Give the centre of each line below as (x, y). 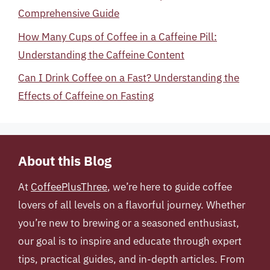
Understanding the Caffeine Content (101, 55)
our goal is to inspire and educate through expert (130, 241)
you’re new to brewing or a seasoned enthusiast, (129, 223)
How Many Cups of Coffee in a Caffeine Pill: (118, 36)
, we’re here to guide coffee (170, 187)
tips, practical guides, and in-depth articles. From (131, 259)
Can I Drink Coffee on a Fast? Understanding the (129, 78)
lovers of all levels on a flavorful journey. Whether (132, 205)
